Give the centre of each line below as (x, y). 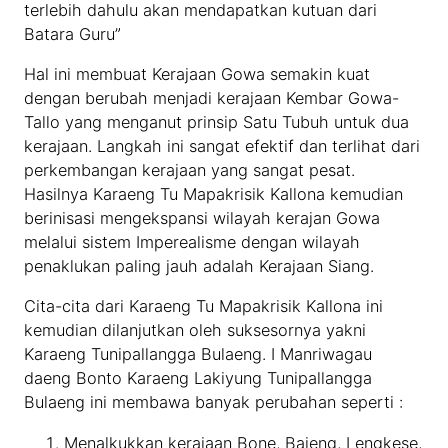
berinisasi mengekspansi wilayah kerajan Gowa (202, 218)
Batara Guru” (73, 33)
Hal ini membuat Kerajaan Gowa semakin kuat (197, 74)
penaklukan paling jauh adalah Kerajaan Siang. (199, 266)
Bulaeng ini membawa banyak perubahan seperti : (214, 402)
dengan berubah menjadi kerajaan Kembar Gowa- (212, 98)
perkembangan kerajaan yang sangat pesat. (190, 170)
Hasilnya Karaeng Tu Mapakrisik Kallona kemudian (214, 194)
